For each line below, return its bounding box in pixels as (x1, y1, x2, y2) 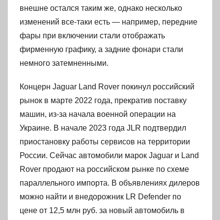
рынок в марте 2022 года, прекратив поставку (20, 96, 187, 105)
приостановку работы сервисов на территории (20, 137, 190, 146)
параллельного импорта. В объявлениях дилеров (20, 179, 200, 187)
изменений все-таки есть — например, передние (20, 18, 197, 26)
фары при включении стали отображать (20, 31, 165, 40)
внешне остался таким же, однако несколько (20, 4, 182, 12)
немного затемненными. (20, 59, 109, 67)
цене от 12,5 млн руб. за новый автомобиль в (20, 206, 185, 215)
